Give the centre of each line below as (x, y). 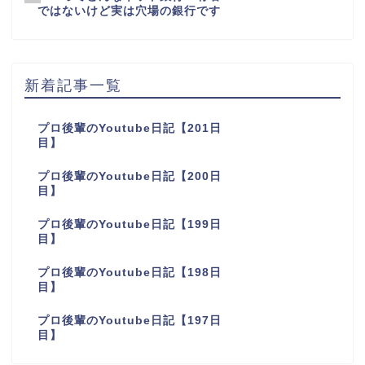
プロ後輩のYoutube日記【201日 (130, 129)
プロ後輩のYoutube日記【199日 (130, 225)
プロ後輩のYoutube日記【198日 (130, 273)
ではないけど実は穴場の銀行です (130, 11)
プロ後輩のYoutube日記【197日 (130, 321)
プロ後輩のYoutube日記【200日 (130, 177)
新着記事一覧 (73, 85)
